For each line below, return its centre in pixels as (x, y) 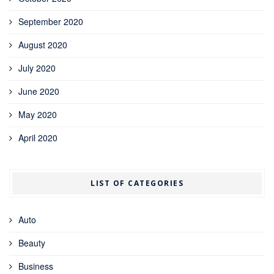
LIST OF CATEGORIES (137, 183)
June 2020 (39, 91)
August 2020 (43, 45)
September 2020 (51, 22)
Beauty (32, 243)
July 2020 (37, 68)
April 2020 (38, 138)
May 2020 (38, 115)
